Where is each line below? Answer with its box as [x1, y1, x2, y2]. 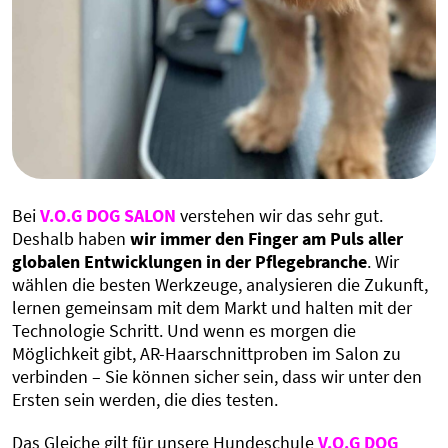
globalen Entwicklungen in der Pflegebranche [12, 249, 367, 273]
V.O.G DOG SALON [40, 203, 176, 227]
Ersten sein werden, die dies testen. [12, 387, 278, 411]
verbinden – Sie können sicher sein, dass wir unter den [12, 364, 422, 388]
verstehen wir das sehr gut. [176, 203, 383, 227]
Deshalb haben [12, 226, 130, 250]
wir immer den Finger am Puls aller [130, 226, 403, 250]
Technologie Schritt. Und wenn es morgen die [12, 318, 356, 342]
